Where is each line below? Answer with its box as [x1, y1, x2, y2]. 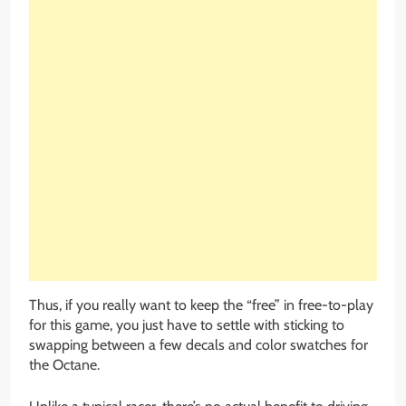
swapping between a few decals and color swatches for [29, 336, 368, 354]
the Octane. [29, 356, 100, 374]
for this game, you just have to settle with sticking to [29, 316, 344, 334]
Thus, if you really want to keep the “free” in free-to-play [29, 296, 373, 314]
